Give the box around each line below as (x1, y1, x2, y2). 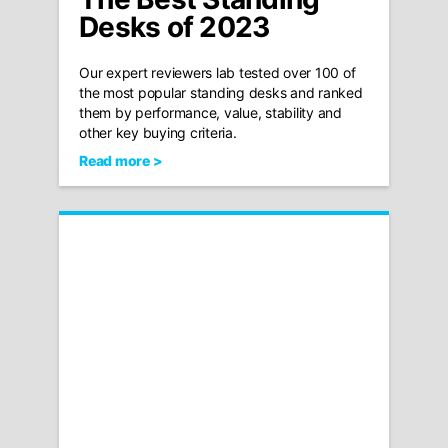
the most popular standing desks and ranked (79, 83, 363, 101)
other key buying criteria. (79, 123, 237, 141)
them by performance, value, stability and (79, 103, 342, 121)
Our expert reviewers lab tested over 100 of (79, 63, 356, 81)
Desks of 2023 (79, 9, 270, 44)
